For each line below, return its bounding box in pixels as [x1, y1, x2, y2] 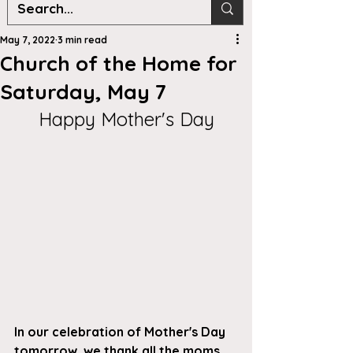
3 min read [58, 34, 107, 46]
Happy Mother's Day [38, 107, 214, 131]
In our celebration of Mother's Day [14, 324, 229, 340]
